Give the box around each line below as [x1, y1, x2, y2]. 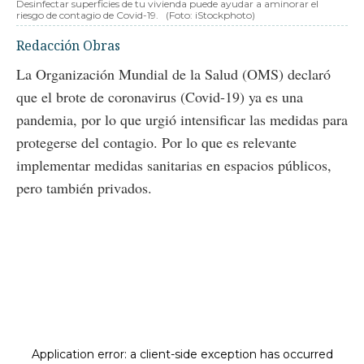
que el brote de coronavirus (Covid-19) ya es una [16, 87, 303, 107]
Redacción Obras [16, 37, 120, 55]
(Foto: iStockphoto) [166, 9, 255, 22]
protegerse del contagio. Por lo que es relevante [16, 132, 297, 153]
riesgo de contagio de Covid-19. [16, 9, 158, 22]
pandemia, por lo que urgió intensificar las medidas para [16, 110, 348, 130]
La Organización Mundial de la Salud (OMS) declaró [16, 64, 331, 84]
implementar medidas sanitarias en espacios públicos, [16, 155, 331, 175]
